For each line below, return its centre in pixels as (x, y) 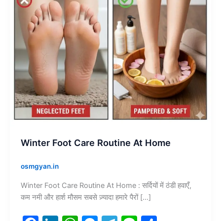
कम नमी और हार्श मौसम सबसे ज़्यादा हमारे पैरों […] (86, 197)
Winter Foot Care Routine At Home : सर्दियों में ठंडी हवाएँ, (106, 185)
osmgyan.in (39, 166)
